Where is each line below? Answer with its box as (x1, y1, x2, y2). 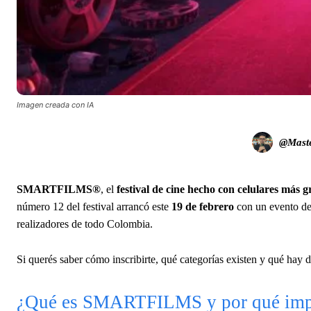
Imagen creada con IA (17, 99, 94, 110)
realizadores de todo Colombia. (17, 217, 153, 230)
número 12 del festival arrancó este (17, 200, 171, 212)
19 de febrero (171, 200, 234, 212)
